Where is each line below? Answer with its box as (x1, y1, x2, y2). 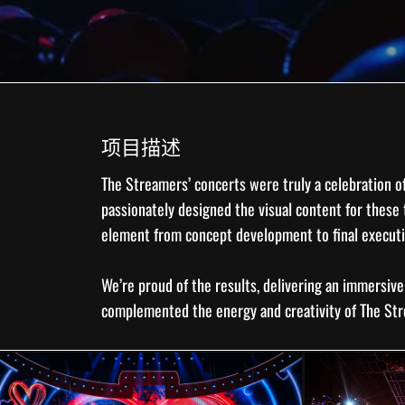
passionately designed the (101, 196, 259, 221)
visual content (259, 196, 342, 221)
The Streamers (101, 171, 188, 195)
